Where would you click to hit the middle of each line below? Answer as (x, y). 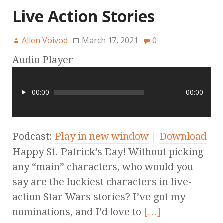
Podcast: (34, 137)
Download (183, 137)
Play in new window (102, 137)
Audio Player (43, 60)
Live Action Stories (84, 16)
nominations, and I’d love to (78, 212)
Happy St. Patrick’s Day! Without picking (108, 152)
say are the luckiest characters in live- (102, 182)
